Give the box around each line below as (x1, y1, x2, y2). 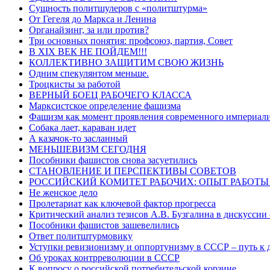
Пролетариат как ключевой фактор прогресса (29, 198, 216, 209)
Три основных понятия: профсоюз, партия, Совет (29, 35, 233, 46)
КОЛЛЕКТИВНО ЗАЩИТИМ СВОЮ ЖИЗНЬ (29, 57, 224, 67)
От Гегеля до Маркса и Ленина (29, 13, 156, 24)
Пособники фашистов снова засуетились (29, 154, 197, 165)
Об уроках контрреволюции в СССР (29, 252, 180, 263)
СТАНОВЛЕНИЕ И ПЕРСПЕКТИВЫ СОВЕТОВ (29, 165, 236, 176)
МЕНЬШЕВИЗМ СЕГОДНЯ (29, 143, 146, 154)
